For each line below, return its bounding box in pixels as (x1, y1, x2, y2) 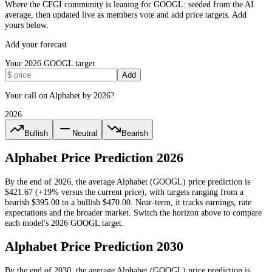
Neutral (72, 129, 97, 138)
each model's (5, 217, 51, 228)
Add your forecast (5, 39, 67, 49)
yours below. (5, 20, 49, 30)
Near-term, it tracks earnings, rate (135, 197, 251, 207)
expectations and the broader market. (5, 207, 131, 217)
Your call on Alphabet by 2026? (5, 90, 114, 100)
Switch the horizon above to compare (131, 207, 262, 217)
